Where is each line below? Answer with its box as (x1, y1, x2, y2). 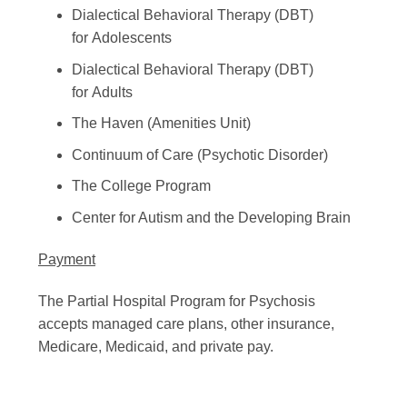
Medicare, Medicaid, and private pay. (38, 338, 273, 354)
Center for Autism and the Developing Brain (71, 209, 351, 225)
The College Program (71, 178, 211, 194)
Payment (38, 251, 95, 267)
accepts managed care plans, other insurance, (38, 315, 334, 332)
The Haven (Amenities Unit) (71, 115, 251, 132)
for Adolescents (71, 29, 172, 45)
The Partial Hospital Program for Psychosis (38, 293, 315, 309)
